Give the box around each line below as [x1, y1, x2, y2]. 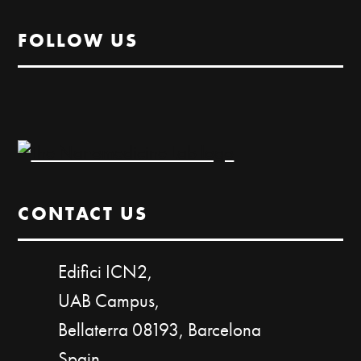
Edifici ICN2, [58, 259, 153, 284]
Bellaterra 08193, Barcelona [58, 317, 262, 342]
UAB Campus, [58, 288, 160, 313]
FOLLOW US [18, 28, 139, 52]
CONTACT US [18, 201, 148, 226]
